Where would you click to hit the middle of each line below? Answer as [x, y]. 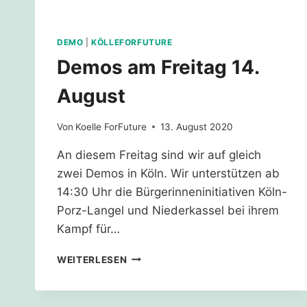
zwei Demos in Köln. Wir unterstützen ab [168, 173]
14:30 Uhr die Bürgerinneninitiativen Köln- [172, 192]
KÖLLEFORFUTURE [132, 42]
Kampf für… [88, 229]
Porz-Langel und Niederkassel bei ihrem [168, 210]
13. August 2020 [197, 126]
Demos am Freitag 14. [158, 67]
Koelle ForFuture [111, 126]
